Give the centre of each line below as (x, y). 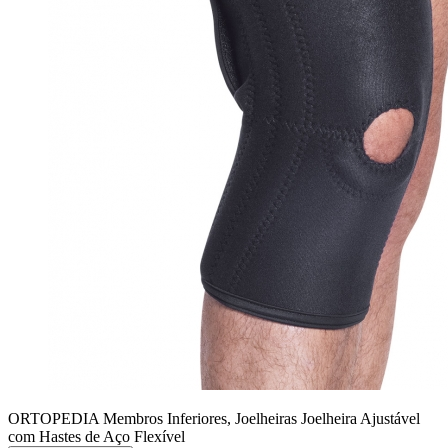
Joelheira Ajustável (358, 419)
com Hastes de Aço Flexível (96, 437)
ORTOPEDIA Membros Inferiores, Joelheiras (152, 419)
